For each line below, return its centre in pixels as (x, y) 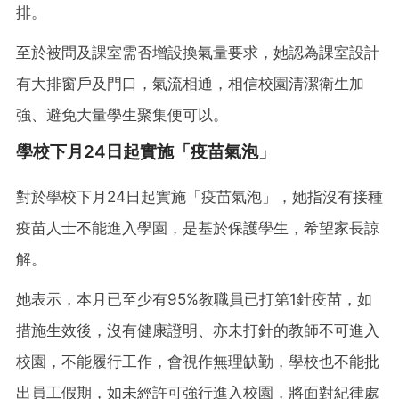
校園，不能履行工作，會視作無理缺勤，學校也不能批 (198, 361)
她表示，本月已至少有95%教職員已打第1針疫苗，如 (194, 299)
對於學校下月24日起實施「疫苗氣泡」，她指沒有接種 (199, 196)
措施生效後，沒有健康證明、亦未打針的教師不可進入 (198, 330)
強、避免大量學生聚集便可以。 (122, 114)
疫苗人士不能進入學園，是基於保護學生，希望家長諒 (198, 228)
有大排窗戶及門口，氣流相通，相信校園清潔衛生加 (190, 83)
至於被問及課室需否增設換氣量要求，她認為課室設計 (198, 52)
